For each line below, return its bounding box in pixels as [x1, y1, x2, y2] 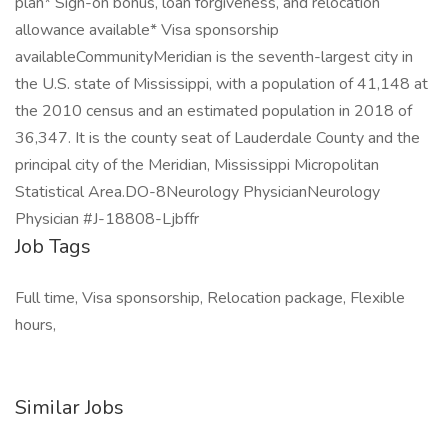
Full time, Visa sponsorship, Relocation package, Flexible [15, 287, 405, 309]
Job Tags [15, 233, 91, 260]
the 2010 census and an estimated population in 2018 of [15, 100, 412, 122]
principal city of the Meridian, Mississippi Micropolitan [15, 154, 379, 176]
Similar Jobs [15, 394, 124, 421]
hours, [15, 314, 56, 336]
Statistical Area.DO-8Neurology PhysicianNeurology [15, 181, 380, 203]
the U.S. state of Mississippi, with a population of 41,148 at [15, 73, 428, 95]
